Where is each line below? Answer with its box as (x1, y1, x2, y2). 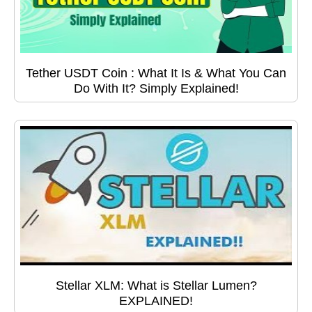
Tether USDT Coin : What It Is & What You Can (26, 66, 286, 81)
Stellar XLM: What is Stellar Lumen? (55, 279, 257, 293)
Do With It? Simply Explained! (73, 81, 239, 96)
